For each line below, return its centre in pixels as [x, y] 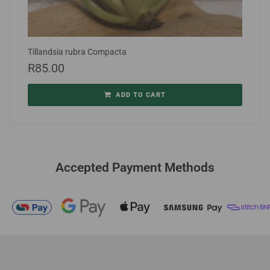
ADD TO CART [141, 95]
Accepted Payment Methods [135, 167]
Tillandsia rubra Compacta [77, 52]
